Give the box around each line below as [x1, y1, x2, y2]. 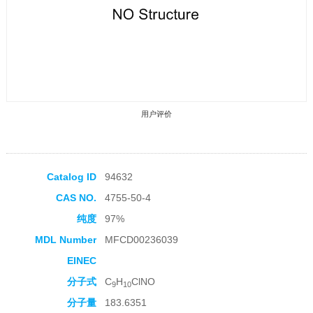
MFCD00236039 [104, 234, 178, 246]
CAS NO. [55, 192, 96, 204]
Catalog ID [46, 171, 96, 183]
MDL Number [34, 234, 96, 246]
